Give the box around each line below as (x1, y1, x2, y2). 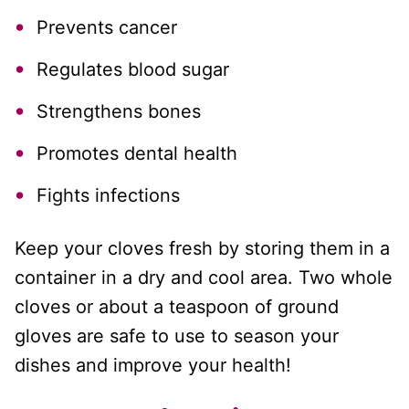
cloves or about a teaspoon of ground (15, 295, 339, 318)
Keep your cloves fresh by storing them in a (15, 236, 390, 259)
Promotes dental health (37, 142, 237, 164)
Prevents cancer (37, 16, 177, 38)
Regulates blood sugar (37, 58, 229, 80)
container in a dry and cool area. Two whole (15, 266, 393, 288)
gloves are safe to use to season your (15, 324, 339, 347)
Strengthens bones (37, 100, 201, 122)
